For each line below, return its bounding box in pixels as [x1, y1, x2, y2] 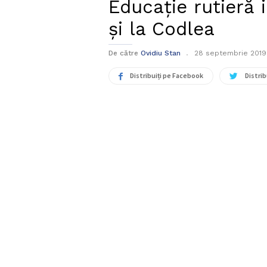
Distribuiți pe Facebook [130, 71, 203, 80]
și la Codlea [108, 18, 215, 41]
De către [108, 49, 138, 58]
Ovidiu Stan [141, 49, 181, 58]
